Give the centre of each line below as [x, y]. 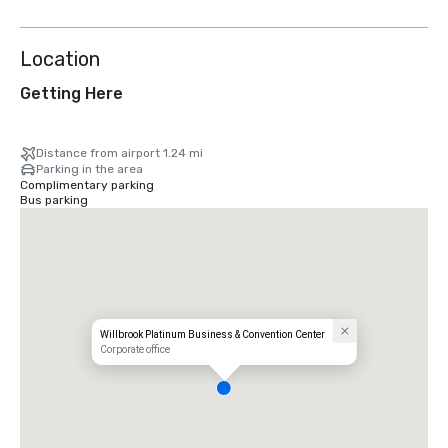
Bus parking [54, 200]
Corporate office [134, 350]
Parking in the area [89, 169]
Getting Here [71, 93]
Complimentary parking [87, 185]
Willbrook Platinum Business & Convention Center [212, 335]
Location [60, 59]
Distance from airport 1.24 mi [119, 153]
